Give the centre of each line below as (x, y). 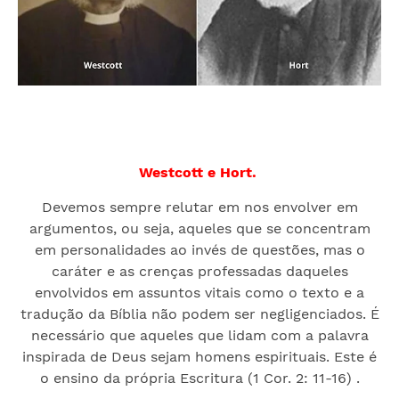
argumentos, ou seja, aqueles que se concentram (199, 228)
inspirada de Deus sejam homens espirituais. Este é (199, 356)
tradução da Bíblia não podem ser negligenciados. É (199, 313)
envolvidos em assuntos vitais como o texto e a (199, 292)
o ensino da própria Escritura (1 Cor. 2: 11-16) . (199, 378)
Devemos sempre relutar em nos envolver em (199, 207)
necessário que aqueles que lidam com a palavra (199, 335)
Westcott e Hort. (199, 172)
